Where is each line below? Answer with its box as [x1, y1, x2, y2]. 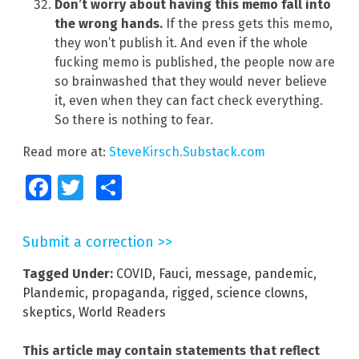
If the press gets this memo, [163, 15, 333, 31]
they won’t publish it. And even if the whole [54, 34, 308, 50]
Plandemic [22, 284, 85, 301]
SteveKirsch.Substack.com [109, 143, 265, 159]
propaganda [91, 284, 165, 301]
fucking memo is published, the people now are [54, 54, 335, 70]
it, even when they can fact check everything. [54, 92, 323, 108]
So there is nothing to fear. [54, 111, 213, 127]
